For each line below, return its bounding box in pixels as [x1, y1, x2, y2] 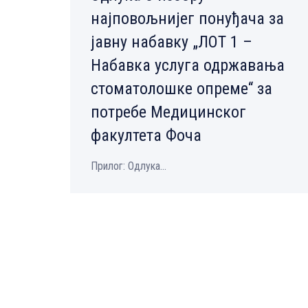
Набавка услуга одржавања [91, 55, 285, 75]
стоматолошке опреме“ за [91, 78, 272, 98]
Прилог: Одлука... [91, 159, 166, 173]
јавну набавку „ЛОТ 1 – [91, 32, 252, 52]
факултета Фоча [91, 125, 201, 145]
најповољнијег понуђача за [91, 8, 284, 28]
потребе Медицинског [91, 102, 246, 122]
